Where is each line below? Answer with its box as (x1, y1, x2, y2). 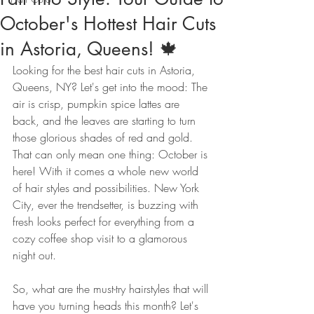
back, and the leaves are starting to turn (13, 112, 199, 128)
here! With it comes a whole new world (13, 163, 202, 179)
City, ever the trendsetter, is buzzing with (13, 196, 202, 212)
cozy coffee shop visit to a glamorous (13, 230, 191, 246)
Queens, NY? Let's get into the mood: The (13, 78, 211, 95)
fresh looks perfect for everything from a (13, 213, 198, 229)
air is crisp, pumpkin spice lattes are (13, 95, 183, 111)
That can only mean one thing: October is (13, 146, 211, 162)
